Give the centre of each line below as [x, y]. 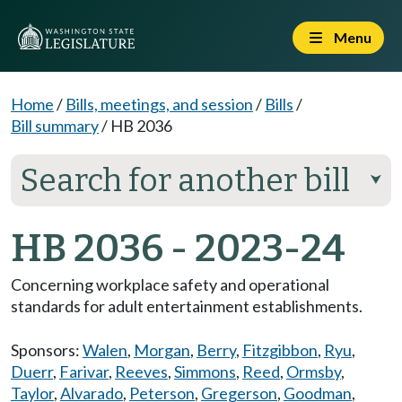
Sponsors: [47, 350]
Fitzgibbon [280, 350]
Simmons [205, 371]
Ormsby [314, 371]
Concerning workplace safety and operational [170, 284]
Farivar [84, 371]
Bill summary [55, 126]
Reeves [141, 371]
